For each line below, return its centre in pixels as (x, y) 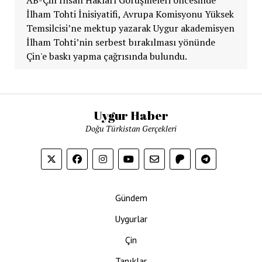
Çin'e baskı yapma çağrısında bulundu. (106, 56)
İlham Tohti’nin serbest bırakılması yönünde (120, 42)
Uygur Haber (131, 115)
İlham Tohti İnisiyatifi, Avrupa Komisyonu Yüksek (130, 14)
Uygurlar (131, 219)
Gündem (131, 198)
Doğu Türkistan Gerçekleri (131, 128)
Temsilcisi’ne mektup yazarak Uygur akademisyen (130, 28)
